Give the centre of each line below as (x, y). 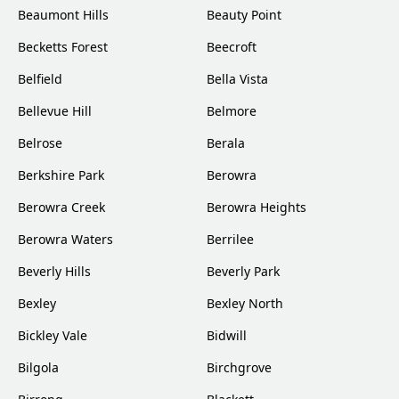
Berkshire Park (61, 175)
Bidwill (227, 336)
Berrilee (230, 240)
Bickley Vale (53, 336)
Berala (226, 143)
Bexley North (245, 304)
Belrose (40, 143)
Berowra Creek (61, 208)
